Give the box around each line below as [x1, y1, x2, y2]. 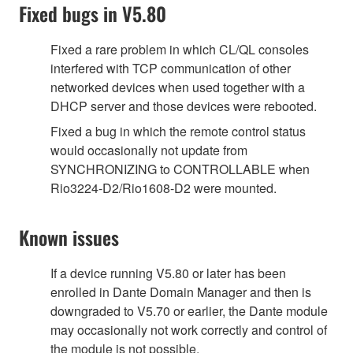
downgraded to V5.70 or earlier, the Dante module [50, 301, 328, 320]
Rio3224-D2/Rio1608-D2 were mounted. [50, 178, 277, 197]
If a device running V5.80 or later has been [50, 263, 286, 282]
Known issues [19, 222, 119, 251]
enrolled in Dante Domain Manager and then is [50, 282, 311, 301]
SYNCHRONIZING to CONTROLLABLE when [50, 159, 310, 178]
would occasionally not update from [50, 140, 247, 159]
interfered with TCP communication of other [50, 58, 291, 77]
